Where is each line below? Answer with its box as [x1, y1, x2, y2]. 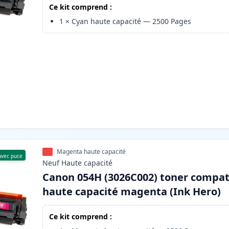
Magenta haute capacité [57, 147, 126, 156]
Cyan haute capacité [72, 16, 142, 27]
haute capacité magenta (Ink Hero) [42, 185, 221, 199]
